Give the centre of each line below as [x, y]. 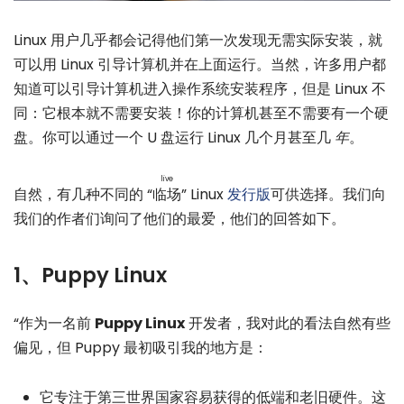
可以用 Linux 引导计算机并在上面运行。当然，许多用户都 [200, 64]
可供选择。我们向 [328, 195]
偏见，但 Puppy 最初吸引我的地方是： [141, 348]
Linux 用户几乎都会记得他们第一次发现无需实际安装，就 [198, 40]
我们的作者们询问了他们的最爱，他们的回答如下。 [179, 219]
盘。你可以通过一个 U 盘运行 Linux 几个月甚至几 [174, 138]
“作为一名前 [54, 324]
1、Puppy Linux [90, 275]
